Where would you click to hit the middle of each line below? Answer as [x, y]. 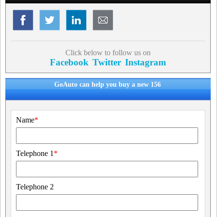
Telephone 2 [35, 187]
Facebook [69, 62]
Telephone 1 [35, 153]
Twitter [107, 62]
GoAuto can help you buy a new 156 [107, 85]
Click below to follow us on [108, 53]
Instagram [145, 62]
